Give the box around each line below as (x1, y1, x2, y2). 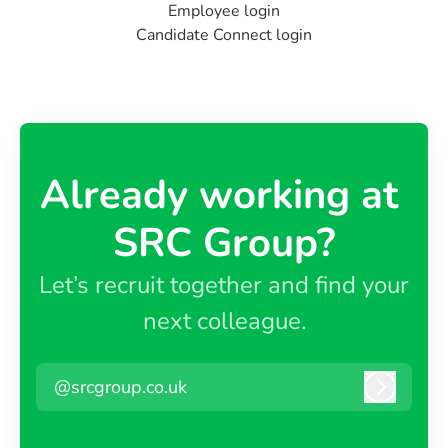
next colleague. (142, 305, 306, 337)
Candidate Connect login (136, 24, 312, 46)
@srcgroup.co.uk (54, 374, 187, 399)
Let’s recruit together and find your (39, 269, 409, 301)
